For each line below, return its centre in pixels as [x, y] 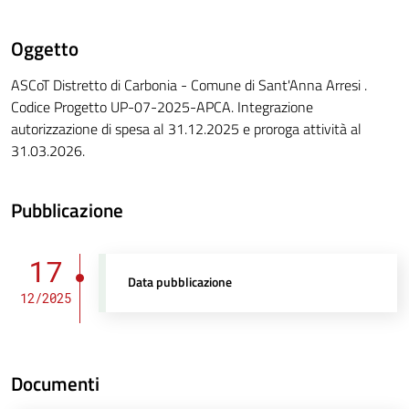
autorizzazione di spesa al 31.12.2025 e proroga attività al [186, 129]
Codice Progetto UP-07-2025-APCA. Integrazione [162, 107]
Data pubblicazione [180, 283]
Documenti [55, 384]
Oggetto [45, 49]
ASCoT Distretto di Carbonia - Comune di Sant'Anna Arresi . [189, 85]
